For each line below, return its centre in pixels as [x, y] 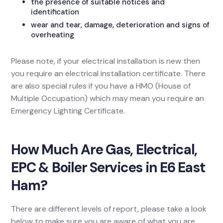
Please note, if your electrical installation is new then [106, 61]
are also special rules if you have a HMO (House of [101, 86]
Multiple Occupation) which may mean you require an [108, 98]
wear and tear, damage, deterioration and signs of [120, 25]
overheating [53, 35]
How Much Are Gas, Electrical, [104, 150]
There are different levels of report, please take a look [109, 209]
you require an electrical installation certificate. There [109, 73]
